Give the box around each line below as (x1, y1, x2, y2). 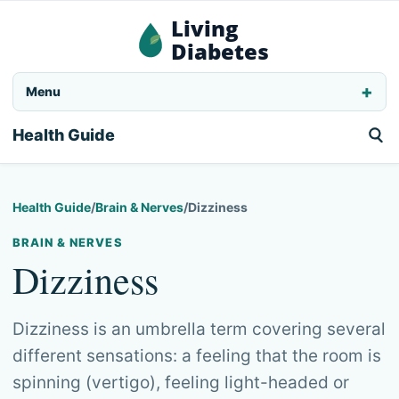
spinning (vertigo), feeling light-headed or (12, 372, 349, 393)
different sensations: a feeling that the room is (12, 346, 381, 366)
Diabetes (171, 37, 269, 66)
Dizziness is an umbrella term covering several (12, 319, 386, 339)
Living (171, 13, 239, 43)
